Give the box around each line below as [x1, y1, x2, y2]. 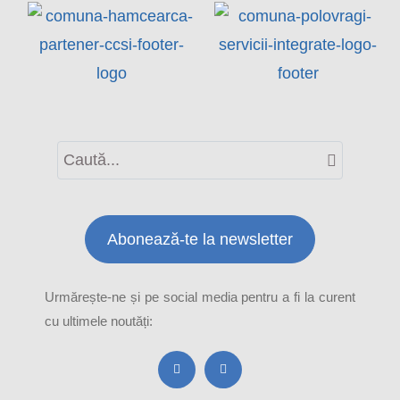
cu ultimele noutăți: [45, 313, 153, 329]
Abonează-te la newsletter [107, 230, 293, 249]
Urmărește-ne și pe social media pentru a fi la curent [45, 289, 355, 305]
